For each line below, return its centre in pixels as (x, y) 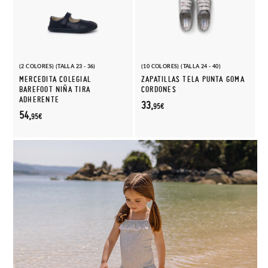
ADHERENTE (39, 100)
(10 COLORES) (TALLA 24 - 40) (181, 66)
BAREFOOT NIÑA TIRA (55, 89)
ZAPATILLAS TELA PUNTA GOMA (193, 79)
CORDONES (159, 89)
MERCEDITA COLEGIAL (55, 79)
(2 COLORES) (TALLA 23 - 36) (57, 66)
